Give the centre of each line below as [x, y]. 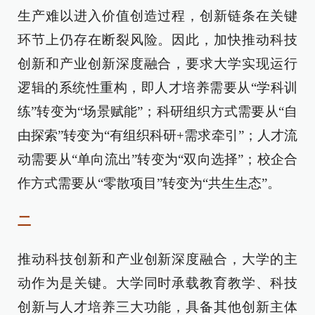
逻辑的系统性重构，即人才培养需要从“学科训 [157, 88]
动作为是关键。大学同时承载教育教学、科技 [157, 283]
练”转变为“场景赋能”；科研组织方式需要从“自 [157, 111]
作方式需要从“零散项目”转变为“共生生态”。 [149, 183]
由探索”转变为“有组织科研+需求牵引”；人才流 [157, 135]
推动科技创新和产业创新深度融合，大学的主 [157, 259]
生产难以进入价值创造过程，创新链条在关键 [157, 16]
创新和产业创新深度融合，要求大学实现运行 [157, 64]
